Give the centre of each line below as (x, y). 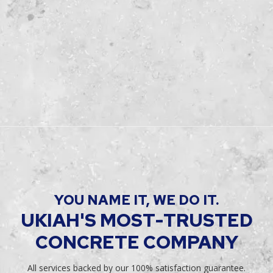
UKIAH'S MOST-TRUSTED (136, 220)
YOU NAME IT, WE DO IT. (136, 200)
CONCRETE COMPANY (136, 242)
